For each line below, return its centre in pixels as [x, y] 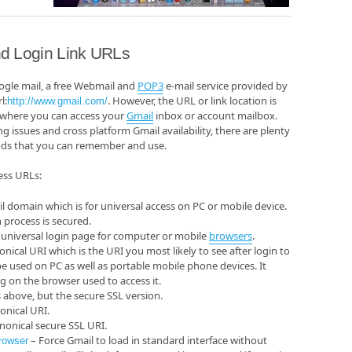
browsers [231, 235]
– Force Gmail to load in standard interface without [148, 340]
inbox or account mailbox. [215, 116]
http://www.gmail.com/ [57, 101]
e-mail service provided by [225, 86]
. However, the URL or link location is [192, 101]
